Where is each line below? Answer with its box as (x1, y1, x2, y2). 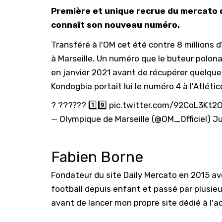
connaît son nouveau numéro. (51, 20, 180, 30)
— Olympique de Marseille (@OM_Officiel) (51, 114, 213, 124)
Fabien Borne (51, 148, 143, 166)
